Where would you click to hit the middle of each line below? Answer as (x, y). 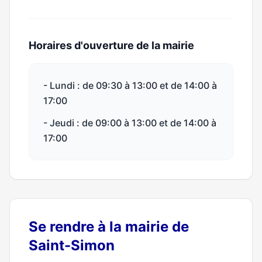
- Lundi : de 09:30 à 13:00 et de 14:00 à (130, 85)
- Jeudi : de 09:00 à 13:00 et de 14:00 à (130, 123)
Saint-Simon (72, 245)
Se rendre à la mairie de (109, 227)
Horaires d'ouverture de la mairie (111, 45)
